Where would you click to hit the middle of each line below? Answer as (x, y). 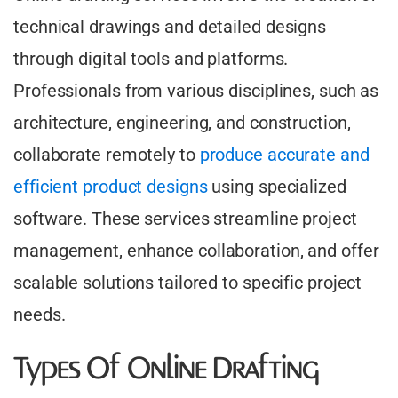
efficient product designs (111, 187)
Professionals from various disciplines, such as (196, 91)
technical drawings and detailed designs (170, 27)
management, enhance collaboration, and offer (196, 251)
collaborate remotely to (107, 155)
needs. (40, 315)
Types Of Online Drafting (166, 371)
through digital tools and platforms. (151, 59)
